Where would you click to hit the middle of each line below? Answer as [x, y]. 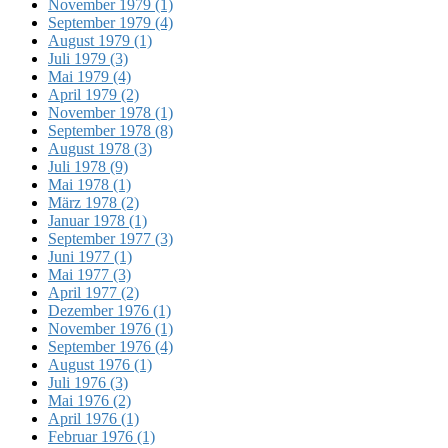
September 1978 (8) [110, 130]
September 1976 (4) [110, 346]
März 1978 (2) [93, 202]
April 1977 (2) [93, 292]
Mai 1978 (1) [89, 184]
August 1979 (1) [100, 40]
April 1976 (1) [93, 418]
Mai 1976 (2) [89, 400]
